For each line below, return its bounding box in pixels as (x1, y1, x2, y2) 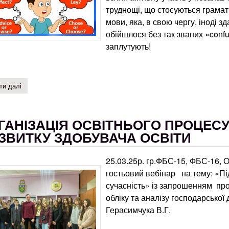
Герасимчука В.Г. (106, 204, 171, 216)
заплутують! (106, 40, 151, 52)
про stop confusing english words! (21, 81, 120, 91)
